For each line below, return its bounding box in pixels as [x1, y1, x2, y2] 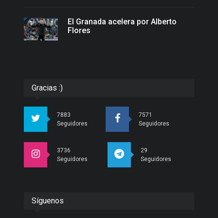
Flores [68, 25, 91, 35]
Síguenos [32, 196, 64, 206]
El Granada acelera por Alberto [68, 17, 177, 26]
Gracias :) [32, 83, 63, 93]
